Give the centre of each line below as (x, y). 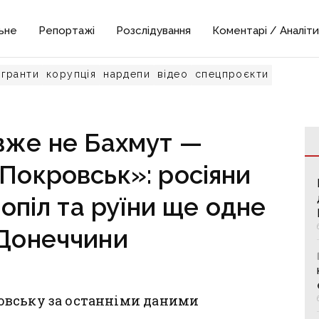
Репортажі (67, 31)
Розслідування (154, 31)
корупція (72, 74)
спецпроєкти (232, 74)
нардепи (127, 74)
